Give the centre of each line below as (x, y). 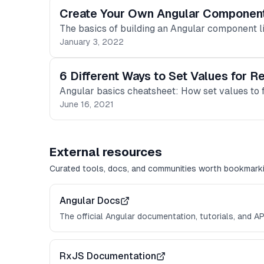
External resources (106, 152)
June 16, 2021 (87, 104)
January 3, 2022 (92, 42)
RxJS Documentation (108, 256)
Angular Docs (90, 201)
